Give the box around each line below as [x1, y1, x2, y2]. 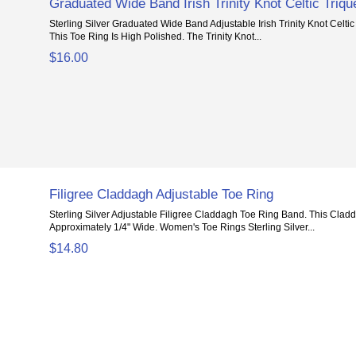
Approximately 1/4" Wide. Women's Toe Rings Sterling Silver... [49, 222, 315, 233]
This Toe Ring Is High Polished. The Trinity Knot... [49, 31, 262, 42]
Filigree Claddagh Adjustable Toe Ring [49, 186, 274, 203]
